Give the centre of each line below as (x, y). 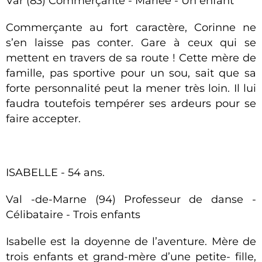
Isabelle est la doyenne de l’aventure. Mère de (131, 242)
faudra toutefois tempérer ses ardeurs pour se (131, 104)
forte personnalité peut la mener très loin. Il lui (131, 88)
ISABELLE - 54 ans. (55, 173)
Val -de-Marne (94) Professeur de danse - (131, 199)
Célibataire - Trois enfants (75, 215)
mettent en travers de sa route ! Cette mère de (131, 58)
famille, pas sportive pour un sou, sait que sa (131, 73)
